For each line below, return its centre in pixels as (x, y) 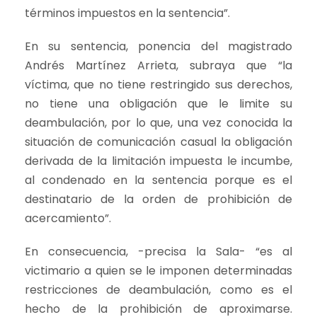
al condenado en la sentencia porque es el (158, 180)
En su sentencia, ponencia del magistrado (158, 46)
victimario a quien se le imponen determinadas (158, 271)
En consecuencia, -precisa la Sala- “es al (158, 252)
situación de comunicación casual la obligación (158, 142)
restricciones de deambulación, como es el (158, 290)
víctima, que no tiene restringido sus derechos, (158, 85)
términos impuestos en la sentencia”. (127, 13)
